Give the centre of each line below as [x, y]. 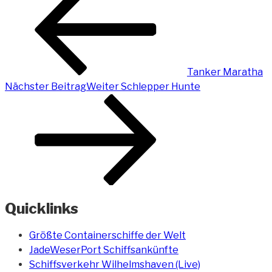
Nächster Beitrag [46, 87]
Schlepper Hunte [161, 87]
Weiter [103, 87]
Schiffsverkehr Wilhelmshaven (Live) [115, 264]
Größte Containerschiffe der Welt [107, 235]
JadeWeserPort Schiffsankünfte [104, 250]
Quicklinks [42, 208]
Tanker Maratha [225, 72]
